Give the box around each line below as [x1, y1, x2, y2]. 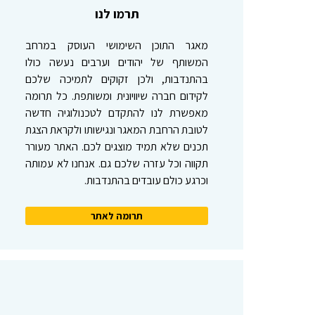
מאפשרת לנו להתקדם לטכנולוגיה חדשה [25, 105, 208, 120]
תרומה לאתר [91, 210, 143, 222]
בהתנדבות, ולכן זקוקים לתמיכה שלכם [25, 72, 208, 86]
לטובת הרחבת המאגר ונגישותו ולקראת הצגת [25, 122, 208, 137]
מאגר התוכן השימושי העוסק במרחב [25, 38, 208, 53]
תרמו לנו [94, 6, 139, 22]
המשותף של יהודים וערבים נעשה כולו [25, 55, 208, 70]
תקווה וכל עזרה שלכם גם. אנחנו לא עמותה [25, 156, 208, 171]
